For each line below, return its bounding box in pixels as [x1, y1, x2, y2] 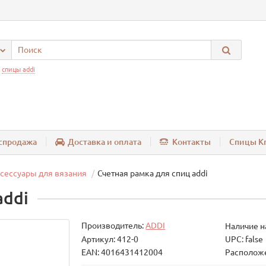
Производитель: [81, 221, 146, 231]
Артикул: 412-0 [81, 235, 139, 245]
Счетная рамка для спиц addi [97, 169, 208, 179]
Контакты [172, 137, 211, 147]
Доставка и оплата [68, 137, 141, 147]
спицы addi [2, 66, 35, 73]
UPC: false [224, 235, 263, 245]
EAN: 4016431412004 [81, 248, 163, 258]
